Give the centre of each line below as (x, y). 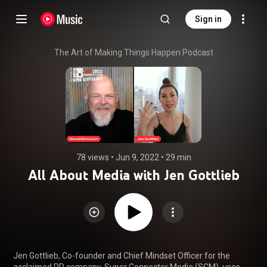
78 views (92, 157)
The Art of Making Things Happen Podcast (133, 52)
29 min (178, 157)
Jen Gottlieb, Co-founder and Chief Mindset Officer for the (122, 256)
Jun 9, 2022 (137, 157)
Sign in (208, 19)
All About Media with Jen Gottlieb (133, 175)
